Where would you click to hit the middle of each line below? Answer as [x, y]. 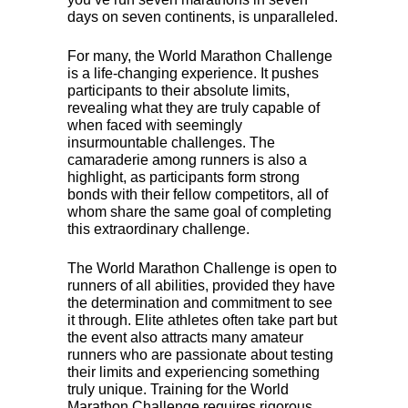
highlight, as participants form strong [184, 177]
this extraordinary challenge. [158, 229]
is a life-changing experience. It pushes [193, 73]
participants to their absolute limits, [178, 90]
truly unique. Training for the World [178, 389]
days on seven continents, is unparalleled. [203, 16]
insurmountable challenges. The [171, 142]
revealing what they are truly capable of [194, 107]
